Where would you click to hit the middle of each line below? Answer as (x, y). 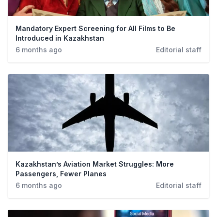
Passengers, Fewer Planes (61, 174)
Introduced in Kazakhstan (60, 38)
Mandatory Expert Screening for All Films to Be (95, 28)
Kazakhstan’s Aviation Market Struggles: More (95, 164)
